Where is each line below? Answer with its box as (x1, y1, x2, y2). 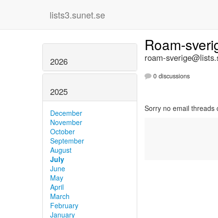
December (50, 108, 82, 118)
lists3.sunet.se (50, 8, 105, 21)
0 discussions (151, 72, 190, 81)
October (50, 126, 75, 136)
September (50, 135, 84, 145)
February (50, 200, 78, 210)
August (50, 145, 72, 155)
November (50, 117, 82, 127)
